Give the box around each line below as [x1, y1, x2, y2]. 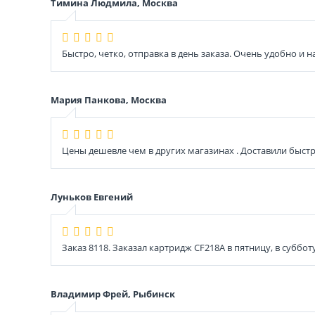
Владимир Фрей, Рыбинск [51, 287, 175, 300]
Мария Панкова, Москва [51, 93, 167, 106]
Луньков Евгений [51, 190, 133, 203]
